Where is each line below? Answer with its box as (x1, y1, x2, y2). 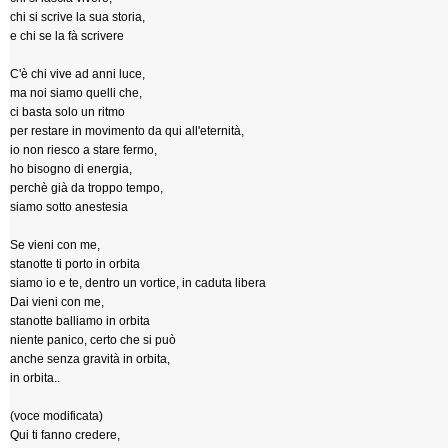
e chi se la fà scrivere (10, 29, 124, 43)
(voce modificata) (10, 409, 103, 423)
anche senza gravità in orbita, (10, 352, 170, 366)
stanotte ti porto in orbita (10, 257, 140, 271)
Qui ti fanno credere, (10, 428, 120, 442)
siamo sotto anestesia (10, 200, 128, 214)
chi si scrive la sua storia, (10, 10, 145, 24)
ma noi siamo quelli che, (10, 86, 142, 100)
